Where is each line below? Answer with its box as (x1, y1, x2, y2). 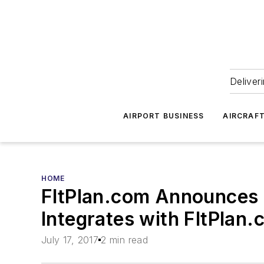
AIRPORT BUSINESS (123, 111, 204, 120)
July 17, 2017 (41, 234, 99, 246)
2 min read (101, 234, 148, 246)
